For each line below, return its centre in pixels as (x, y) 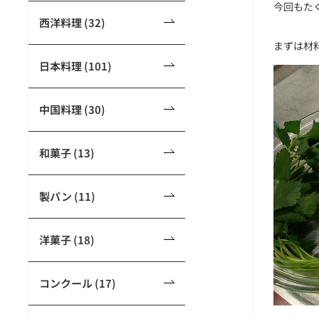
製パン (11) (67, 196)
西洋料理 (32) (72, 22)
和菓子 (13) (67, 153)
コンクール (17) (78, 283)
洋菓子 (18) (67, 240)
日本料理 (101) (75, 66)
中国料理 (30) (72, 109)
